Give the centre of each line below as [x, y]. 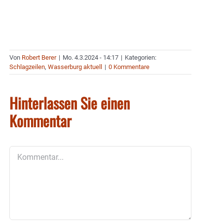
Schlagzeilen [27, 67]
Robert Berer [39, 58]
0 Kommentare [129, 67]
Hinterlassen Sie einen [70, 103]
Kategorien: [141, 58]
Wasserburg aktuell [75, 67]
